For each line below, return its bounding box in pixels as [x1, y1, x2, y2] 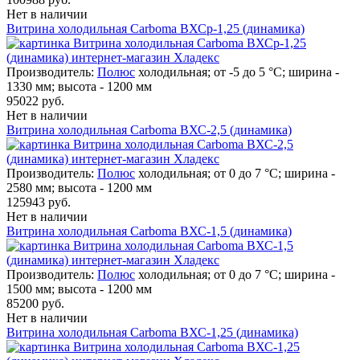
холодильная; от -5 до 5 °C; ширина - [138, 64, 339, 79]
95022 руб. [6, 93, 64, 108]
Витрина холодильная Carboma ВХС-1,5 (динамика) [6, 223, 292, 238]
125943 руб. [6, 194, 71, 209]
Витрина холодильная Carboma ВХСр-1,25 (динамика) [6, 21, 305, 35]
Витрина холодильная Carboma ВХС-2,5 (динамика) [6, 122, 292, 137]
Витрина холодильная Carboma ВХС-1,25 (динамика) [6, 325, 298, 339]
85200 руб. [6, 296, 64, 310]
